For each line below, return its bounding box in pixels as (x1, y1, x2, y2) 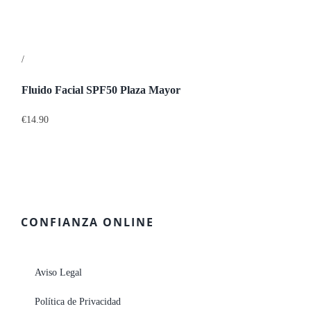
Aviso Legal (34, 267, 82, 278)
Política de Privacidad (34, 296, 121, 308)
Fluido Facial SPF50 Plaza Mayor (22, 83, 181, 96)
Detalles (24, 54, 59, 65)
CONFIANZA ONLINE (20, 215, 154, 230)
